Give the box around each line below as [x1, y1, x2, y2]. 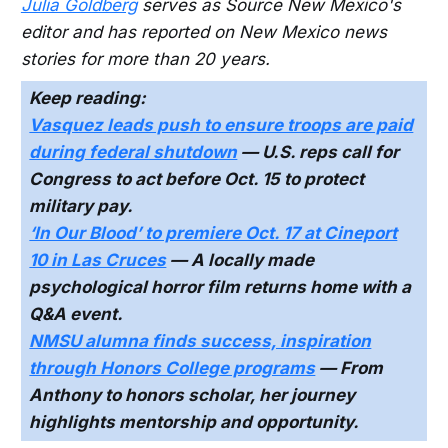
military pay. [29, 196, 134, 217]
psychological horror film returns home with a [29, 277, 412, 298]
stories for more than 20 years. [20, 48, 270, 69]
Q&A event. [29, 304, 124, 325]
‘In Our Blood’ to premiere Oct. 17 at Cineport [29, 223, 398, 244]
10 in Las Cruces [29, 250, 167, 271]
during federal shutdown [29, 142, 238, 163]
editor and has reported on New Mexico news [20, 21, 387, 42]
